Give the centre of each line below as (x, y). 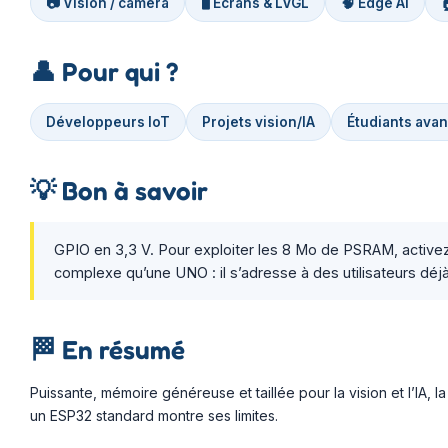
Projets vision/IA (258, 121)
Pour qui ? (117, 71)
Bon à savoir (132, 190)
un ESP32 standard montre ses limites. (154, 415)
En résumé (120, 349)
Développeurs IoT (108, 121)
